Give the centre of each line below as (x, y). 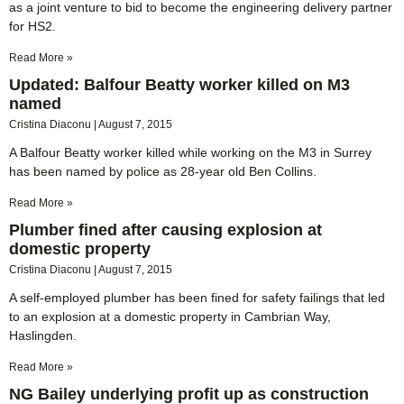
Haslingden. (43, 335)
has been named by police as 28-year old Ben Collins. (163, 171)
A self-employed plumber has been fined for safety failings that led (197, 297)
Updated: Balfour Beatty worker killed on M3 (179, 84)
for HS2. (32, 26)
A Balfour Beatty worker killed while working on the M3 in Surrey (190, 152)
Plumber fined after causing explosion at (165, 230)
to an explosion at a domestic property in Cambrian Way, (170, 316)
